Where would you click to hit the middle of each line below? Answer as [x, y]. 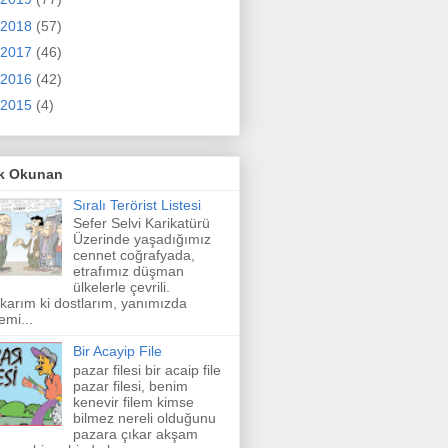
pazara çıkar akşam [135, 434]
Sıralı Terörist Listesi [136, 204]
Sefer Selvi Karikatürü [141, 223]
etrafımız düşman [128, 271]
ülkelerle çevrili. [121, 287]
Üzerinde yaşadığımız [141, 239]
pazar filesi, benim [130, 386]
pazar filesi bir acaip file [146, 370]
